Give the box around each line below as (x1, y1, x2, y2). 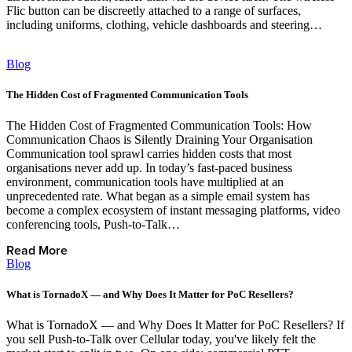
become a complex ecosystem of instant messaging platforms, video (6, 203, 340, 217)
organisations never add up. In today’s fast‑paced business (6, 160, 292, 174)
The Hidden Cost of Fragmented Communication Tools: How (6, 118, 312, 132)
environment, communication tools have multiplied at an (6, 174, 284, 189)
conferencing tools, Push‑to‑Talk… (6, 217, 180, 231)
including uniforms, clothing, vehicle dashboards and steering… (6, 17, 322, 31)
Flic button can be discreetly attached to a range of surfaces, (6, 3, 301, 17)
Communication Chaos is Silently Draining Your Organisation (6, 132, 313, 146)
